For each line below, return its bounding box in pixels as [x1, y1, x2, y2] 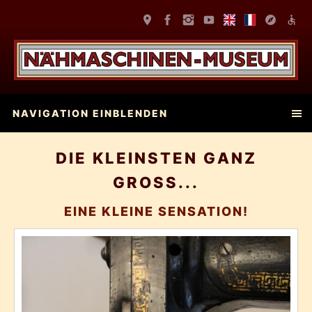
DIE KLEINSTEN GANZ [55, 149, 257, 168]
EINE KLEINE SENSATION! [63, 204, 249, 219]
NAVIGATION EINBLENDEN [13, 107, 168, 120]
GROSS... [113, 173, 199, 192]
